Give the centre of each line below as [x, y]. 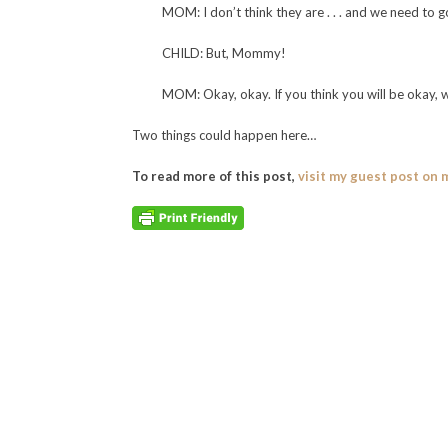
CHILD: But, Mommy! [224, 52]
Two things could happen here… [224, 134]
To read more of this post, [215, 175]
